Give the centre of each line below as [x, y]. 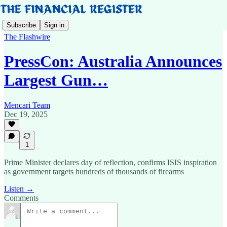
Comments [21, 198]
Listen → [19, 189]
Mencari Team [27, 105]
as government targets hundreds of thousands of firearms [94, 172]
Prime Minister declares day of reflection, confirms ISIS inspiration [110, 162]
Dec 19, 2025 [26, 114]
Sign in [54, 25]
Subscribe [21, 25]
